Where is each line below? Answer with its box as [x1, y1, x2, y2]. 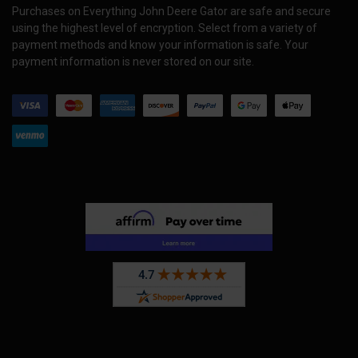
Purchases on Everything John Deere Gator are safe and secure [12, 5, 331, 18]
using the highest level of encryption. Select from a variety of [12, 22, 317, 35]
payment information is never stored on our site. [12, 55, 254, 69]
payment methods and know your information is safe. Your [12, 38, 308, 52]
